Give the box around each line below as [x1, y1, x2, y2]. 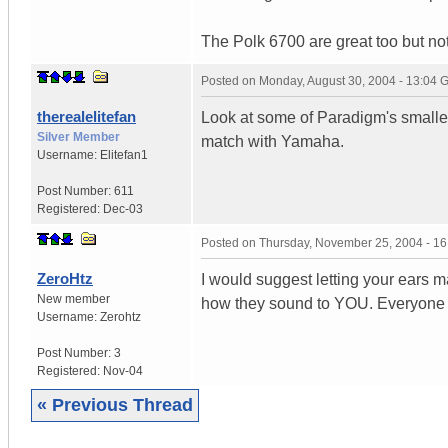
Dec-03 [103, 201, 143, 216]
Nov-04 [103, 363, 143, 378]
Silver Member [37, 129, 120, 144]
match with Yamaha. [201, 132, 344, 150]
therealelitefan [37, 107, 136, 125]
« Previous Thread [37, 394, 193, 415]
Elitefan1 [100, 147, 148, 162]
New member [37, 291, 110, 306]
